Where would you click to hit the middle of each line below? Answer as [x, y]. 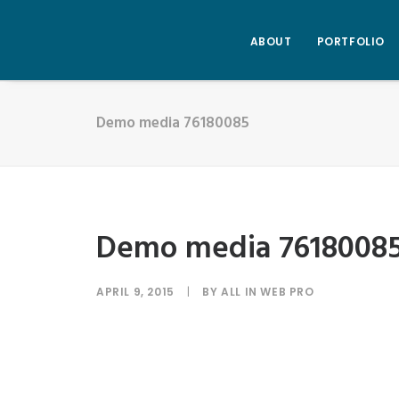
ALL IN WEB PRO [268, 292]
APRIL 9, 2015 [135, 292]
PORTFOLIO [350, 41]
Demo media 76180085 [173, 123]
